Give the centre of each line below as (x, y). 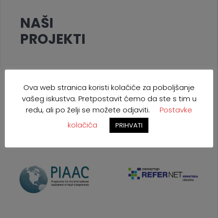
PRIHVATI (129, 125)
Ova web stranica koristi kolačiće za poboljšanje (109, 88)
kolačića (82, 125)
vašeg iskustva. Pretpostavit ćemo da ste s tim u (109, 98)
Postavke (176, 109)
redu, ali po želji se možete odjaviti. (88, 109)
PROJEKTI (53, 39)
